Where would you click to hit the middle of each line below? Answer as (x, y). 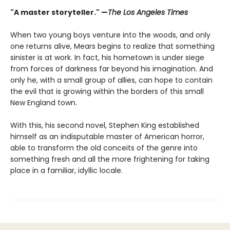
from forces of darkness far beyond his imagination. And (112, 69)
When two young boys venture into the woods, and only (110, 35)
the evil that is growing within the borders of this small (107, 91)
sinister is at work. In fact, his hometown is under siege (107, 57)
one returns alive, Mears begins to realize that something (112, 46)
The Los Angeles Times (148, 12)
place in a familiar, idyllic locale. (66, 170)
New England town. (44, 103)
